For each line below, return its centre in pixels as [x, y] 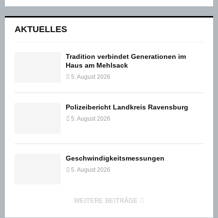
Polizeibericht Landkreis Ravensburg [127, 107]
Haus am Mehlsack [97, 65]
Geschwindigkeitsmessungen [115, 158]
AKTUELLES [41, 29]
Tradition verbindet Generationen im [126, 56]
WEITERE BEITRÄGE [106, 200]
